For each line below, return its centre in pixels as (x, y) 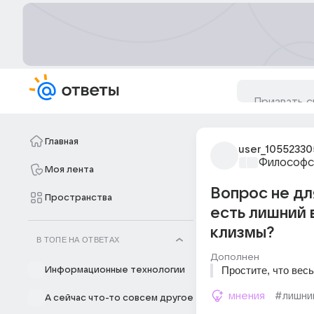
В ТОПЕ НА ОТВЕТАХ (78, 240)
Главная (62, 142)
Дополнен (235, 257)
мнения (247, 296)
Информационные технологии (115, 270)
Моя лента (69, 170)
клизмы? (242, 233)
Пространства (78, 198)
